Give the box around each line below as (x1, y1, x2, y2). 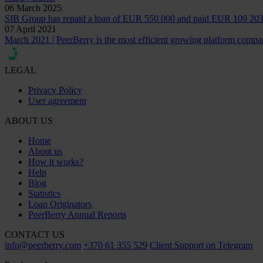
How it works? (28, 156, 83, 167)
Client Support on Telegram (150, 240, 252, 250)
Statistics (28, 188, 60, 198)
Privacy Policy (28, 85, 82, 95)
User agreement (28, 95, 86, 106)
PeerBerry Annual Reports (28, 209, 126, 220)
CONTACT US (5, 229, 65, 240)
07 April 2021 (5, 23, 56, 34)
